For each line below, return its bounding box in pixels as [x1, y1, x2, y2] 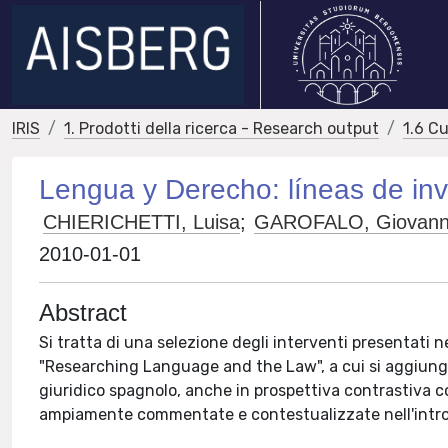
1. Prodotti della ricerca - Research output [64, 119, 379, 138]
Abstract [39, 299, 128, 326]
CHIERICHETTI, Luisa [43, 211, 241, 233]
